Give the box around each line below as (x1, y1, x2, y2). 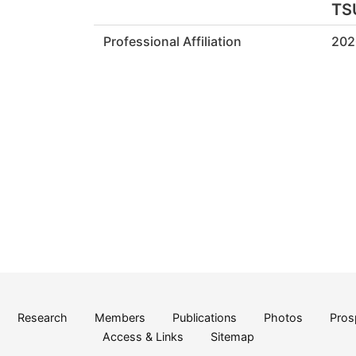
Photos (264, 311, 303, 325)
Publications (172, 311, 237, 325)
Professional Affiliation (103, 33, 242, 50)
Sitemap (210, 330, 254, 344)
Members (95, 311, 145, 325)
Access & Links (102, 330, 184, 344)
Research (17, 311, 68, 325)
